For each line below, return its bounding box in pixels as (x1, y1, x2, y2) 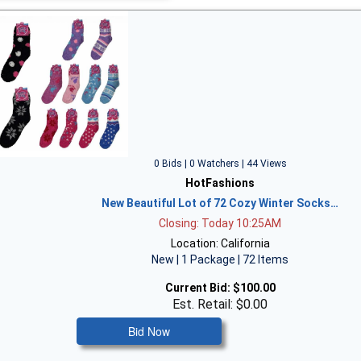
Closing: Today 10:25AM (159, 217, 282, 230)
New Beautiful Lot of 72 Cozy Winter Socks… (102, 197, 339, 210)
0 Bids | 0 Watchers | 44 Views (153, 158, 287, 169)
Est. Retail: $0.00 (172, 297, 268, 312)
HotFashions (185, 176, 255, 189)
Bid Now (128, 323, 171, 339)
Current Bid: (164, 281, 230, 294)
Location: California (170, 237, 270, 250)
